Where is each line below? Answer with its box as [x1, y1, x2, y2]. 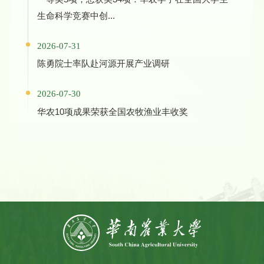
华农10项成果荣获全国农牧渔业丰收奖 [37, 107, 188, 117]
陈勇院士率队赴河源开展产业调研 [37, 58, 170, 69]
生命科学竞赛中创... [37, 10, 115, 21]
